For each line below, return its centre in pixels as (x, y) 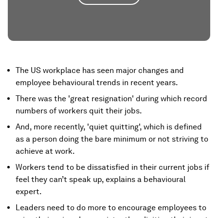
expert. (29, 191)
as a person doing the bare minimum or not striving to (112, 139)
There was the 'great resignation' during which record (111, 99)
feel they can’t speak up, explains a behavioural (100, 179)
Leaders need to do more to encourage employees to (111, 208)
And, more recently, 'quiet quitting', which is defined (109, 127)
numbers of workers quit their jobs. (79, 111)
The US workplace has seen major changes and (100, 70)
